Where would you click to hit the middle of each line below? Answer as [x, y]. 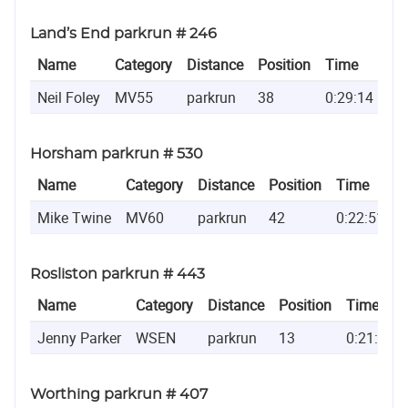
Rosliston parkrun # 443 [117, 274]
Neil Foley [69, 97]
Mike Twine [74, 217]
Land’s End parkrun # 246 [123, 33]
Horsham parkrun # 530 [117, 153]
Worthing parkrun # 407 [119, 394]
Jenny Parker [79, 337]
